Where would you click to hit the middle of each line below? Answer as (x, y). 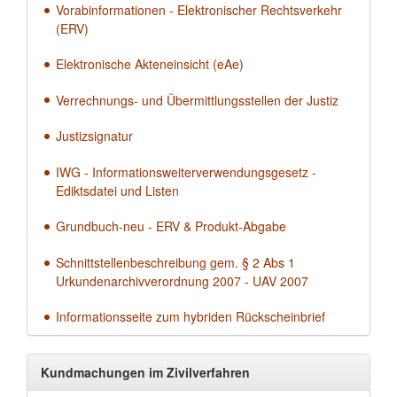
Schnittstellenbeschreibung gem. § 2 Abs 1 (175, 262)
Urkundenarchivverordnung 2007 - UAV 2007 (182, 280)
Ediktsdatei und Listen (117, 191)
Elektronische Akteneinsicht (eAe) (150, 63)
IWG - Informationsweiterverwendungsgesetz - (186, 172)
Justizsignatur (94, 136)
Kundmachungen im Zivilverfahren (145, 372)
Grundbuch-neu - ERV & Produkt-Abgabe (171, 226)
